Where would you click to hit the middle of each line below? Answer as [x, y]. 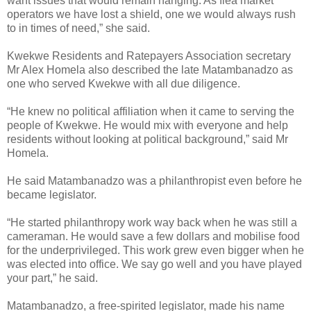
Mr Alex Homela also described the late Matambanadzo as [150, 69]
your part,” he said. [52, 278]
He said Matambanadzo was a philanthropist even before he [154, 180]
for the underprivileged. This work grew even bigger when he [155, 250]
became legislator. [52, 194]
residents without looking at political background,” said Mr [148, 139]
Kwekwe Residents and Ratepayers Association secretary [149, 56]
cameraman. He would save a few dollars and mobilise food [153, 236]
